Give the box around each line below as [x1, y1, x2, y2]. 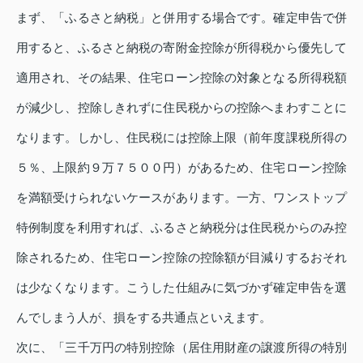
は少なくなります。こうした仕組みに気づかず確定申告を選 [16, 280, 347, 295]
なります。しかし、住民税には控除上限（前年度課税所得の [16, 130, 347, 145]
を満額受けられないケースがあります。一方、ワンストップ [16, 190, 347, 205]
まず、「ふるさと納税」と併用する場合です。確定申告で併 [16, 11, 347, 25]
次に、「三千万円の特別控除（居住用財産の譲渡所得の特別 [16, 340, 347, 355]
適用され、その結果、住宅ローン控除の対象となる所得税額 [16, 70, 347, 85]
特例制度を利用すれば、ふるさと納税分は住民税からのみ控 [16, 220, 347, 235]
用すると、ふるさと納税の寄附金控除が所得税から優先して [16, 41, 347, 55]
